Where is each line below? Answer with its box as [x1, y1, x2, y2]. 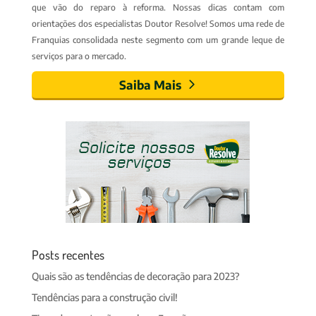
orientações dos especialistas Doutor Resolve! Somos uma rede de [31, 18, 285, 29]
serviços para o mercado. [31, 50, 126, 61]
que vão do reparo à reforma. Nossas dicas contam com [31, 1, 285, 13]
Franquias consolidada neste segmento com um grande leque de [31, 34, 285, 45]
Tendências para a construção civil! [31, 291, 178, 303]
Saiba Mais [119, 76, 181, 92]
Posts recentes [31, 246, 104, 262]
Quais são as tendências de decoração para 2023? [31, 269, 240, 282]
